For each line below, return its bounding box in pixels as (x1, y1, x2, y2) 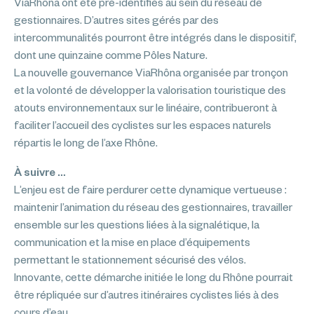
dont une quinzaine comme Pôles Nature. (14, 49, 207, 61)
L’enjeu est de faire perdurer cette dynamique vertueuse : (14, 184, 287, 196)
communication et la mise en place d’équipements (14, 236, 250, 248)
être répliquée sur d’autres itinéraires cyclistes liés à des (14, 289, 279, 301)
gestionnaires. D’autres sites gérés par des (14, 14, 219, 26)
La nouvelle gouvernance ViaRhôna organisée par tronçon (14, 67, 288, 78)
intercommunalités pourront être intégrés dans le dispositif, (14, 32, 296, 43)
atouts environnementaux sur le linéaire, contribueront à (14, 102, 277, 114)
